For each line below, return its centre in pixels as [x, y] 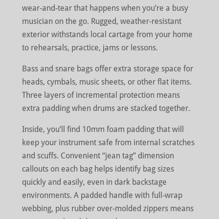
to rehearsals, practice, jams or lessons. [90, 48]
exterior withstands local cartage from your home [107, 35]
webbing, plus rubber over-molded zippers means [108, 209]
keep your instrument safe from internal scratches [108, 143]
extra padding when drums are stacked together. [106, 109]
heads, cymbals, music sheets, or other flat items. [107, 82]
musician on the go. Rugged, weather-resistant [101, 22]
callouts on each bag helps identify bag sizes [98, 169]
